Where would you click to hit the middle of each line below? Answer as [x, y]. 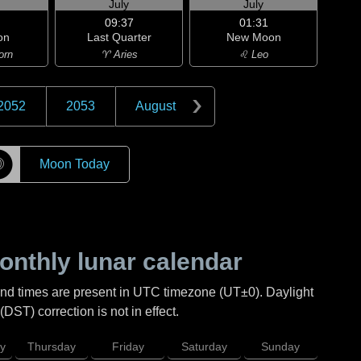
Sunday [281, 346]
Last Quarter [119, 37]
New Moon [253, 37]
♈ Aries [119, 54]
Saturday [205, 346]
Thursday [51, 346]
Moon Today [74, 164]
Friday [128, 346]
